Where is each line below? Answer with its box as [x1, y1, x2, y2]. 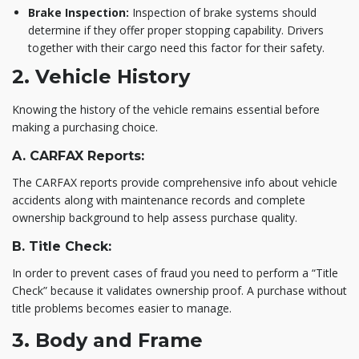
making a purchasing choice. [12, 119, 158, 135]
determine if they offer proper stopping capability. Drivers [28, 22, 324, 38]
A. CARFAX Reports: [12, 147, 144, 163]
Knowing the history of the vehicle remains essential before [12, 101, 320, 117]
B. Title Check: [12, 238, 111, 254]
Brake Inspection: [28, 4, 129, 20]
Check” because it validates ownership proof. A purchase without [12, 282, 347, 298]
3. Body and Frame [12, 328, 203, 352]
